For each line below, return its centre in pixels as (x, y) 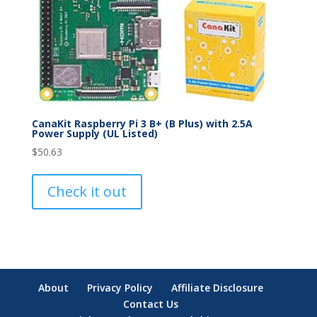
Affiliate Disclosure (217, 287)
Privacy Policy (120, 287)
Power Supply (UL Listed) (94, 134)
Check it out (87, 192)
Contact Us (150, 304)
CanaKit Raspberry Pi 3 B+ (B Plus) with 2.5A (142, 124)
